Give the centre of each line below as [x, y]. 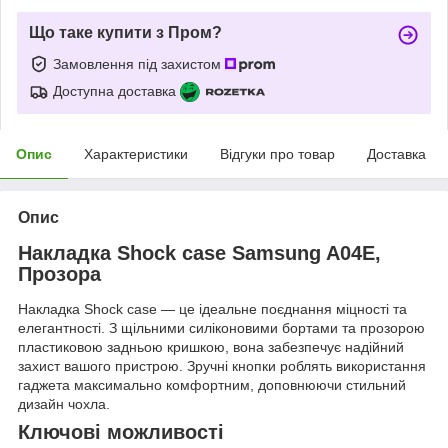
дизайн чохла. [64, 404]
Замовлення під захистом [139, 63]
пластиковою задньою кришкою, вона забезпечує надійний [211, 347]
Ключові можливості [121, 432]
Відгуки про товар [277, 153]
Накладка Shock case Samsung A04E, [199, 252]
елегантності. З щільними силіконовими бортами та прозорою [221, 328]
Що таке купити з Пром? [125, 32]
